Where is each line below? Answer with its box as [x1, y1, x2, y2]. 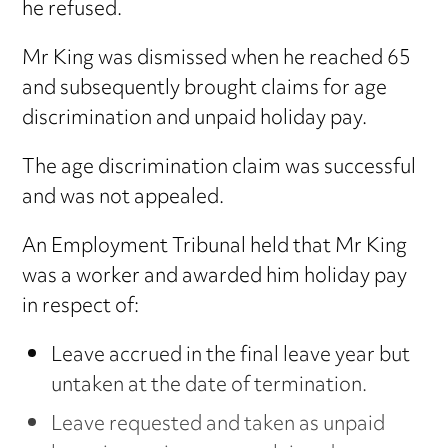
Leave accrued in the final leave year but [50, 335, 410, 377]
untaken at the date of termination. [50, 365, 367, 407]
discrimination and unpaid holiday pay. [22, 98, 368, 140]
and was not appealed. [22, 177, 225, 219]
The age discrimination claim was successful [22, 147, 417, 189]
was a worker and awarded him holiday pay [22, 256, 408, 298]
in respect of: [22, 286, 140, 328]
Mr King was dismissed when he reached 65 [22, 38, 412, 80]
